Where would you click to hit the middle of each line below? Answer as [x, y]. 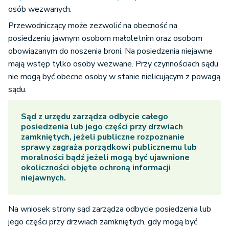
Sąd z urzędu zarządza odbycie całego [95, 116]
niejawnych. [43, 178]
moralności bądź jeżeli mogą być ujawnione [105, 157]
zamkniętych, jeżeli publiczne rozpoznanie [103, 137]
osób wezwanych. [40, 9]
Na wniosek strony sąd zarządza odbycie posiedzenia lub [110, 209]
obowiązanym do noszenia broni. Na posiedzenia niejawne [110, 51]
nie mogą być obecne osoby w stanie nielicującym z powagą [114, 76]
